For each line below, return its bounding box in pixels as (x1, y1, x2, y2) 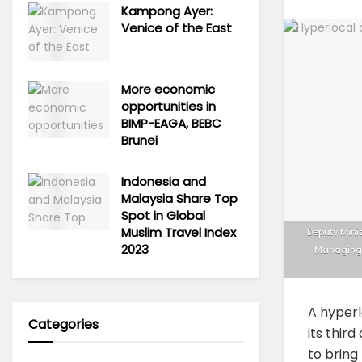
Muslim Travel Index (121, 223, 236, 241)
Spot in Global (121, 206, 205, 224)
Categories (28, 314, 99, 334)
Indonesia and (121, 172, 206, 190)
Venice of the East (121, 19, 232, 36)
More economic (121, 80, 215, 98)
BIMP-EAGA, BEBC (121, 114, 221, 132)
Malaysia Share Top (121, 189, 238, 207)
